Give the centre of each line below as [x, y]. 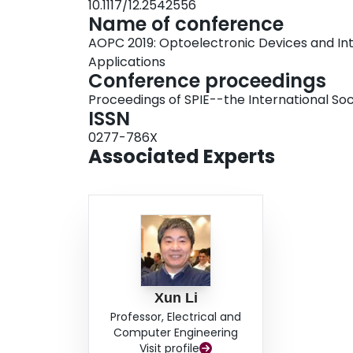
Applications [127, 62]
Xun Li [176, 298]
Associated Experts [182, 157]
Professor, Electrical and [176, 317]
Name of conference [186, 24]
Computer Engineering [176, 333]
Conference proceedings [207, 81]
